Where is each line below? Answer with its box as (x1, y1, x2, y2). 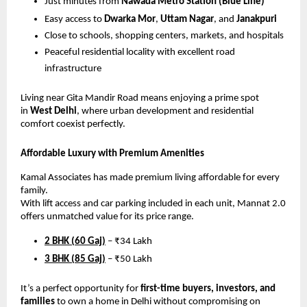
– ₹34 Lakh (106, 236, 152, 247)
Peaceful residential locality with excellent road (45, 47, 235, 58)
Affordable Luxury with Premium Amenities (21, 149, 204, 160)
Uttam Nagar (160, 14, 214, 25)
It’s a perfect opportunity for (21, 283, 140, 294)
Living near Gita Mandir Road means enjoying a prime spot (21, 93, 259, 103)
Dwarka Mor (104, 14, 156, 25)
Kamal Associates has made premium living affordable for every (21, 173, 280, 184)
